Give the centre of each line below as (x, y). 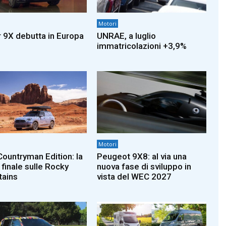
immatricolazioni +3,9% (142, 46)
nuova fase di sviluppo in (144, 167)
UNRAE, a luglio (127, 36)
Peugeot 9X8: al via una (142, 157)
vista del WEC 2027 (134, 177)
